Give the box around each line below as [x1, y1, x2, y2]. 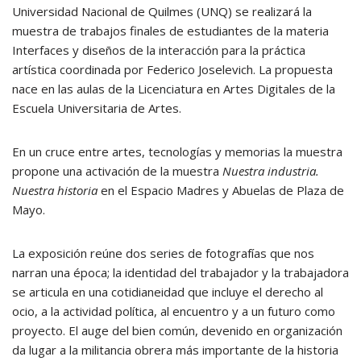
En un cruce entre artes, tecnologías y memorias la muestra [12, 143, 342, 160]
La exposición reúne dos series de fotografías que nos [12, 244, 314, 261]
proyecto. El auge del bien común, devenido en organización [12, 322, 342, 338]
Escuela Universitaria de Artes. [12, 99, 181, 116]
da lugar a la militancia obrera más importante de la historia [12, 341, 338, 358]
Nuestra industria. [222, 162, 319, 179]
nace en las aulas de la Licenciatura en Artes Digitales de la [12, 80, 335, 97]
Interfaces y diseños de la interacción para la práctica [12, 41, 305, 58]
